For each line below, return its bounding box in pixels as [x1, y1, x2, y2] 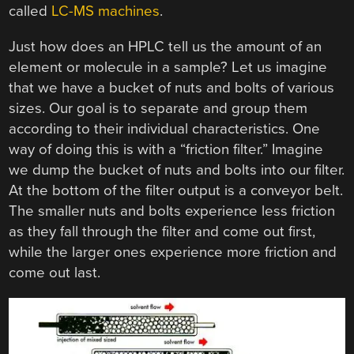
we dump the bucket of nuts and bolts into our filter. [9, 160, 345, 179]
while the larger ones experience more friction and [9, 243, 337, 261]
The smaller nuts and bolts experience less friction [9, 201, 336, 220]
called [9, 2, 52, 21]
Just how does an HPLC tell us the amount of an [9, 37, 322, 55]
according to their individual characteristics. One [9, 119, 321, 137]
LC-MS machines [51, 2, 160, 21]
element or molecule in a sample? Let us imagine [9, 58, 328, 76]
